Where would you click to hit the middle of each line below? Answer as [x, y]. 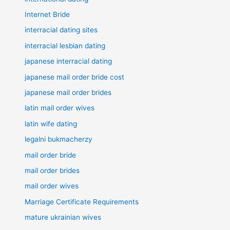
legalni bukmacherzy [59, 139]
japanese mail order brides [68, 92]
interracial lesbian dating [65, 45]
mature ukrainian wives [63, 217]
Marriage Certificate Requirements [82, 202]
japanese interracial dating [69, 61]
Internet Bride [47, 14]
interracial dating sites [61, 30]
